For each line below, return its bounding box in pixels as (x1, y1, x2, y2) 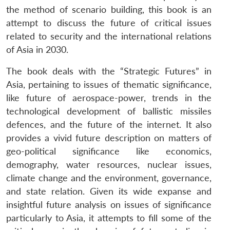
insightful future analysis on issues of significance (6, 199, 212, 210)
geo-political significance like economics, (6, 146, 212, 157)
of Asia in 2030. (6, 44, 68, 55)
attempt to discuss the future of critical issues (6, 17, 212, 29)
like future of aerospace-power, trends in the (6, 92, 212, 104)
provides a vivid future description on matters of (6, 132, 212, 144)
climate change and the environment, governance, (6, 172, 212, 184)
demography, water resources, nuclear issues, (6, 159, 212, 170)
